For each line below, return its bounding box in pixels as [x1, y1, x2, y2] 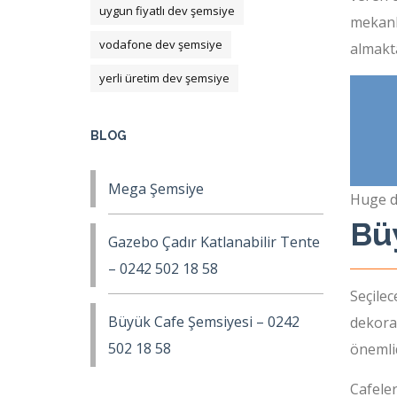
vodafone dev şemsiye [99, 36, 222, 52]
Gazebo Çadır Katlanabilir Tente [108, 232, 320, 252]
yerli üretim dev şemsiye [99, 70, 230, 86]
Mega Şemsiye [108, 179, 204, 198]
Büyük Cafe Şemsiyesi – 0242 [108, 312, 300, 331]
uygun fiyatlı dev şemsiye [99, 3, 235, 19]
